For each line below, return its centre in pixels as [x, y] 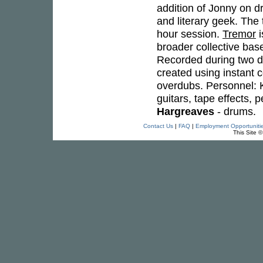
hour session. [190, 34]
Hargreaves [186, 111]
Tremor [239, 34]
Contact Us [158, 126]
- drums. [235, 111]
